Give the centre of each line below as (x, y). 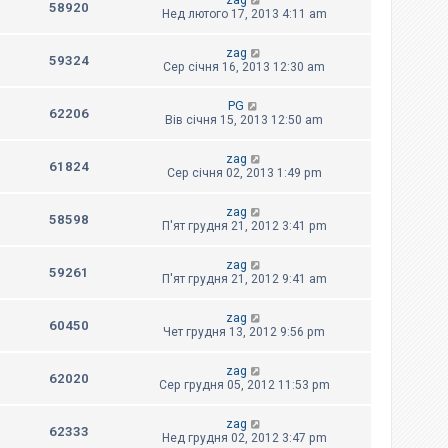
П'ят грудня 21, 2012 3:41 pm (244, 226)
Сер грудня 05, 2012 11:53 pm (244, 385)
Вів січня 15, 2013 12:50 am (244, 120)
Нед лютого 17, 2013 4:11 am (244, 14)
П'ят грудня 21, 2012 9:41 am (244, 279)
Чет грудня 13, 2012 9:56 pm (244, 332)
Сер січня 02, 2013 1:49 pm (244, 173)
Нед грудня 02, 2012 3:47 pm (244, 438)
